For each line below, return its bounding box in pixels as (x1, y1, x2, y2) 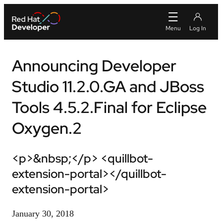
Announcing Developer (12, 55, 176, 76)
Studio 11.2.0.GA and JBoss (12, 76, 204, 97)
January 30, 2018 (12, 209, 74, 219)
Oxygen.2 (12, 117, 82, 139)
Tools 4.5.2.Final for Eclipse (12, 97, 207, 118)
